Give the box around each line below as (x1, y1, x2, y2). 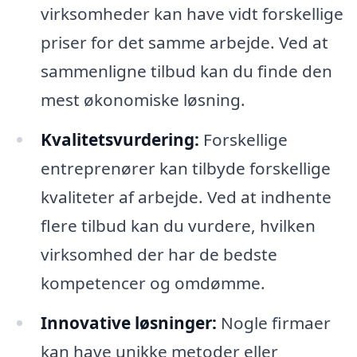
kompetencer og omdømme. (40, 272, 265, 295)
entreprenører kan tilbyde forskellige (40, 157, 331, 180)
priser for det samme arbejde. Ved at (40, 31, 328, 54)
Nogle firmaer (216, 312, 331, 335)
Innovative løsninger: (40, 312, 217, 335)
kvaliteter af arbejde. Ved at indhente (40, 186, 331, 209)
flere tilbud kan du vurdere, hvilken (40, 214, 316, 237)
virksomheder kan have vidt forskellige (40, 2, 343, 25)
